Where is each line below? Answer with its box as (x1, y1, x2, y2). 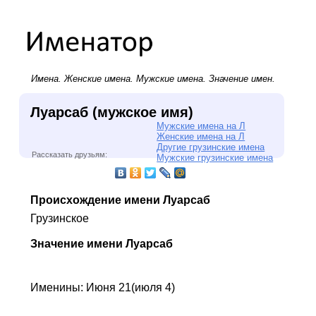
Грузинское (30, 212, 89, 224)
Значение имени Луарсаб (30, 237, 173, 250)
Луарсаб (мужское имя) (30, 104, 193, 120)
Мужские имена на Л (157, 120, 246, 131)
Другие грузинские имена (157, 141, 265, 152)
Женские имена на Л (157, 130, 245, 142)
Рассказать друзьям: (31, 150, 107, 159)
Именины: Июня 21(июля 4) (30, 281, 175, 293)
